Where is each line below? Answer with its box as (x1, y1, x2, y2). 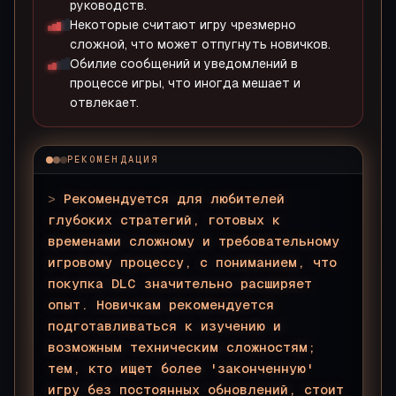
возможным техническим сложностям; (48, 339, 316, 354)
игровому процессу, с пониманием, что (48, 255, 337, 270)
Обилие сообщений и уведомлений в (70, 57, 298, 71)
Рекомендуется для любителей (64, 191, 285, 206)
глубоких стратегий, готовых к (48, 212, 280, 227)
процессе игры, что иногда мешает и (70, 76, 301, 90)
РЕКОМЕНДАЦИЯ (67, 154, 159, 164)
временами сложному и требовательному (48, 233, 339, 248)
